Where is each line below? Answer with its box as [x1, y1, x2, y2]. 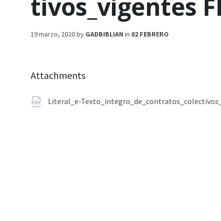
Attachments [31, 69, 85, 81]
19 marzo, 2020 [31, 30, 76, 38]
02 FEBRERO [131, 30, 169, 38]
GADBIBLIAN [85, 30, 123, 38]
